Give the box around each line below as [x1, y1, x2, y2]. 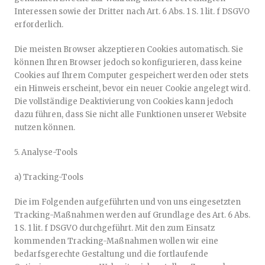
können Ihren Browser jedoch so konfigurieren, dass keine [14, 57, 242, 67]
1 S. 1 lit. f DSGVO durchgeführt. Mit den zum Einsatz [14, 223, 215, 233]
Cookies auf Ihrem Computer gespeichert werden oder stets [14, 70, 248, 80]
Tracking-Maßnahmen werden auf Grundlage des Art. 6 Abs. [14, 210, 250, 220]
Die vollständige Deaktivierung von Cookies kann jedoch [14, 96, 233, 106]
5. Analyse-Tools [14, 147, 77, 157]
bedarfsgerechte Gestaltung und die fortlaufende [14, 249, 208, 259]
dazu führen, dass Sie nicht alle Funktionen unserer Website [14, 109, 247, 119]
